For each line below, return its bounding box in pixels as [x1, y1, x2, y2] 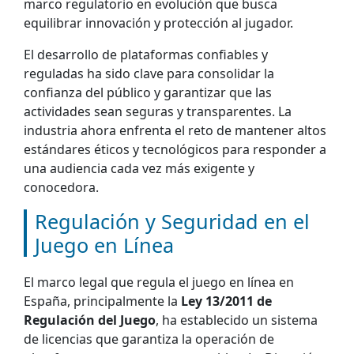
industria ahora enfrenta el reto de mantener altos [24, 121, 326, 139]
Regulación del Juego [24, 311, 156, 329]
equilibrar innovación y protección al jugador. [24, 13, 293, 32]
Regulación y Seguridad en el [35, 207, 310, 235]
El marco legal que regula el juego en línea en [24, 273, 294, 291]
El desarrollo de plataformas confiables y [24, 45, 268, 63]
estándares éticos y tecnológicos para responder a [24, 140, 326, 158]
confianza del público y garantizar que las [24, 83, 272, 101]
